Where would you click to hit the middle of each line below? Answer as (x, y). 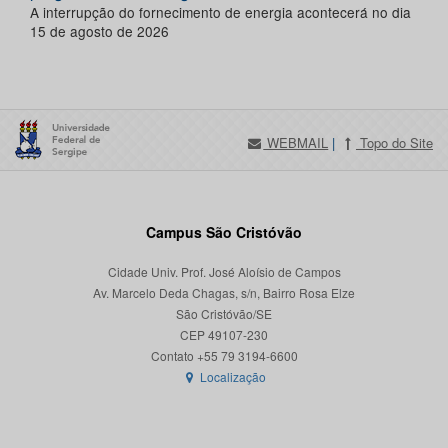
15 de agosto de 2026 (99, 31)
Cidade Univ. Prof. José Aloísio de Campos (224, 272)
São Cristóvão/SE (224, 314)
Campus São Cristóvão (224, 232)
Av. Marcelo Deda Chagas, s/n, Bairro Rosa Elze (224, 293)
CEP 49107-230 (224, 335)
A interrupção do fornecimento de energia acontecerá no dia (220, 12)
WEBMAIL (296, 143)
